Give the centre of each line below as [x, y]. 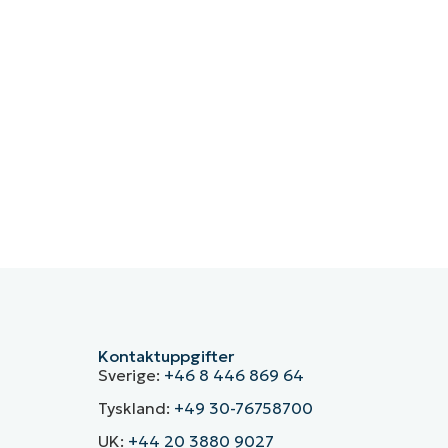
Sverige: [130, 375]
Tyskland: [135, 408]
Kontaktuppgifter [165, 356]
